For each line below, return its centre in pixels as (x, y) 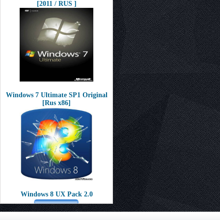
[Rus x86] (56, 103)
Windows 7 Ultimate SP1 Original (56, 95)
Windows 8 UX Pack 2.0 (56, 194)
